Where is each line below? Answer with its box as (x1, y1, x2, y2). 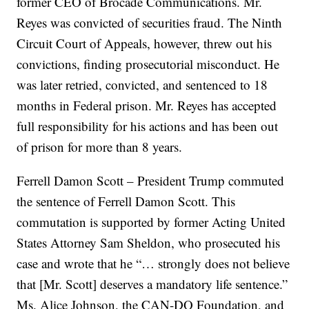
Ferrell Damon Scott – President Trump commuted (17, 172, 285, 190)
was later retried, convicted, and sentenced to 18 (17, 76, 268, 94)
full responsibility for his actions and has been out (17, 117, 279, 135)
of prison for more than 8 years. (17, 138, 183, 156)
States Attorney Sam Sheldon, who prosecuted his (17, 234, 281, 252)
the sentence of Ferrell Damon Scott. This (17, 192, 236, 210)
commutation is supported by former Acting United (17, 213, 286, 231)
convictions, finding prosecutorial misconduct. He (17, 55, 280, 73)
